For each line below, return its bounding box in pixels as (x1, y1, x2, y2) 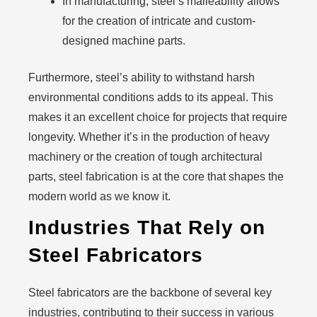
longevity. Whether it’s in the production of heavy (28, 131, 270, 143)
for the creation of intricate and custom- (62, 15, 255, 27)
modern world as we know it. (28, 190, 171, 202)
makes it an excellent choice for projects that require (28, 111, 287, 123)
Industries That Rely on (28, 217, 265, 238)
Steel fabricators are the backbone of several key (28, 287, 272, 299)
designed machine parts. (62, 35, 185, 47)
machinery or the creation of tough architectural (28, 151, 263, 163)
